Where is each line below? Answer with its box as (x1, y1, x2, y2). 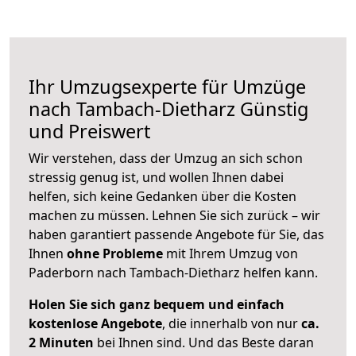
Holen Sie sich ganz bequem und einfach (29, 296, 284, 314)
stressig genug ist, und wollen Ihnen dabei (29, 168, 284, 187)
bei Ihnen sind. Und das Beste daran (94, 334, 314, 352)
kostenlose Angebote (29, 315, 162, 333)
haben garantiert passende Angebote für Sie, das (29, 226, 324, 244)
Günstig (235, 96, 308, 122)
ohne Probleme (67, 245, 163, 263)
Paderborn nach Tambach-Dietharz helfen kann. (29, 264, 318, 282)
